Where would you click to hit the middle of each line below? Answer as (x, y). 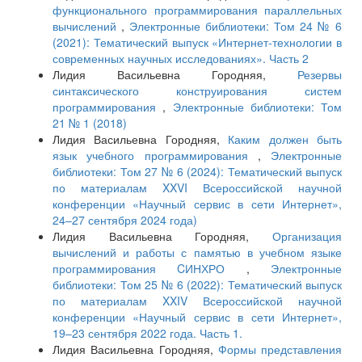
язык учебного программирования (155, 156)
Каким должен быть (285, 139)
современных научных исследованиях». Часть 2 (181, 59)
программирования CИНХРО (149, 269)
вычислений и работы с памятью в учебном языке (197, 253)
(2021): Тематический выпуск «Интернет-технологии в (197, 42)
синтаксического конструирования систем (197, 91)
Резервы (320, 75)
